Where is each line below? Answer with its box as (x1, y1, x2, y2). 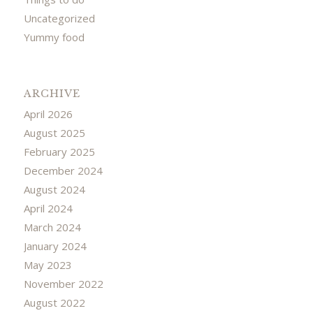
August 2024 (23, 182, 85, 196)
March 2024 (23, 219, 81, 234)
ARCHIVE (23, 87, 80, 100)
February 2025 (23, 144, 95, 159)
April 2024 (23, 201, 73, 215)
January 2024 (23, 238, 87, 253)
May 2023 (23, 257, 72, 272)
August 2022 (23, 295, 85, 310)
